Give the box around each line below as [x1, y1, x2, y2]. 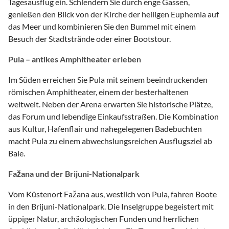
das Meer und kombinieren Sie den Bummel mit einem [8, 21, 196, 31]
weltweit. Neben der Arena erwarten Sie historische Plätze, [8, 99, 213, 109]
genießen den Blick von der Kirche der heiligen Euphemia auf [8, 9, 219, 19]
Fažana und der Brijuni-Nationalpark [8, 168, 140, 178]
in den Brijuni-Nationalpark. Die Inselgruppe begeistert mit [8, 201, 214, 211]
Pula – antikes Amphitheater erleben [8, 54, 141, 64]
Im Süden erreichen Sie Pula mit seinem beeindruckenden [8, 74, 208, 84]
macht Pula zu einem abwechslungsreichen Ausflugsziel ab [8, 135, 212, 146]
